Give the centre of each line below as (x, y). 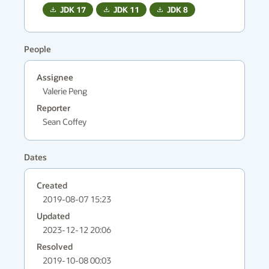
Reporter (53, 108)
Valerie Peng (65, 91)
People (38, 49)
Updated (53, 216)
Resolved (55, 246)
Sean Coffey (65, 122)
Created (52, 185)
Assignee (55, 77)
